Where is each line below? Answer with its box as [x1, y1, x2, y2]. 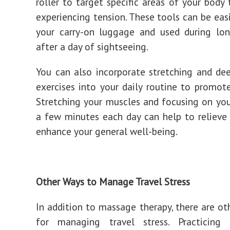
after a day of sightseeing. [36, 40, 148, 53]
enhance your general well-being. [36, 125, 178, 138]
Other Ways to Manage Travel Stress [36, 175, 190, 188]
